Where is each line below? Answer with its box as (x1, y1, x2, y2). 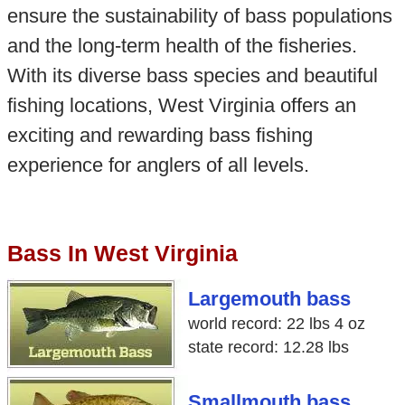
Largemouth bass (187, 287, 351, 310)
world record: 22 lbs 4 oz (187, 314, 365, 333)
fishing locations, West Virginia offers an (6, 93, 356, 117)
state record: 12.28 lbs (187, 337, 349, 356)
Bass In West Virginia (6, 240, 238, 266)
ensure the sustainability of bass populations (6, 4, 392, 27)
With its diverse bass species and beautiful (6, 63, 378, 87)
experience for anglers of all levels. (6, 153, 309, 176)
